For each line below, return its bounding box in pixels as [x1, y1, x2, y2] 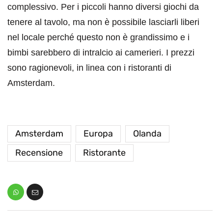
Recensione [15, 147, 63, 159]
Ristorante [83, 147, 126, 159]
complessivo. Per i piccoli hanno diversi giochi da [7, 2, 199, 12]
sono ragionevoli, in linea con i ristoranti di [7, 63, 171, 73]
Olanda [133, 128, 162, 139]
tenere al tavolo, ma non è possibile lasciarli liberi [7, 17, 199, 27]
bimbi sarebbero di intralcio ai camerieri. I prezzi [7, 48, 194, 58]
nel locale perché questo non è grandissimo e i [7, 32, 190, 43]
